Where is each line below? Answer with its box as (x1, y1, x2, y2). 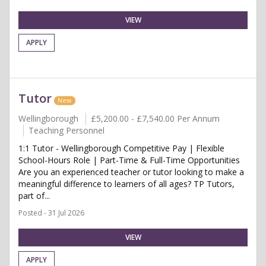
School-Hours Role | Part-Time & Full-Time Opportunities (18, 154, 240, 166)
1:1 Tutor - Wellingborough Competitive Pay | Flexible (18, 142, 224, 154)
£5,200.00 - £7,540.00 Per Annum (91, 113, 220, 124)
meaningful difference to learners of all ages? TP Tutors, (18, 178, 235, 189)
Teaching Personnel (28, 125, 104, 136)
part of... (18, 190, 50, 201)
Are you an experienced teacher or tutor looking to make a (18, 166, 244, 178)
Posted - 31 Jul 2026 (18, 208, 84, 218)
